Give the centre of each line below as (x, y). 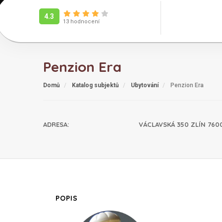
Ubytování (145, 85)
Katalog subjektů (95, 85)
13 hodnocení (81, 22)
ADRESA (55, 124)
